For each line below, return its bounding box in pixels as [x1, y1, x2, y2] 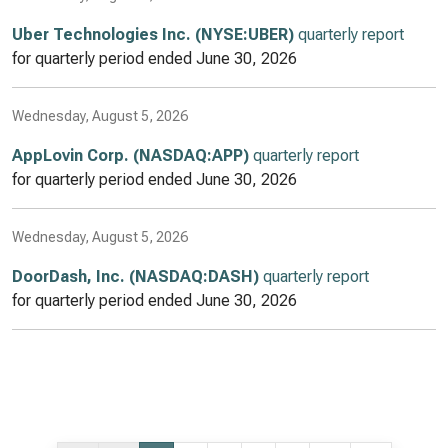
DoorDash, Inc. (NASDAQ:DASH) [12, 267, 259, 286]
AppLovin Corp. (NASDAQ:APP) [12, 146, 249, 165]
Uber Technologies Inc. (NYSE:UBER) [12, 25, 294, 44]
